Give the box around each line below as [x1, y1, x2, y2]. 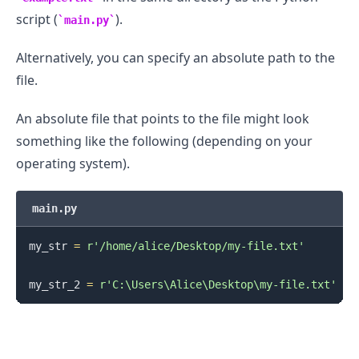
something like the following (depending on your [16, 131, 313, 150]
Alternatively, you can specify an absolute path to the [16, 48, 335, 67]
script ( [16, 10, 58, 28]
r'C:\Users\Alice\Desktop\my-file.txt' [99, 277, 337, 291]
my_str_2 [28, 277, 87, 291]
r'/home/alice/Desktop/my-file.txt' [86, 239, 305, 252]
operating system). [16, 154, 130, 172]
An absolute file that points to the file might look [16, 109, 309, 127]
